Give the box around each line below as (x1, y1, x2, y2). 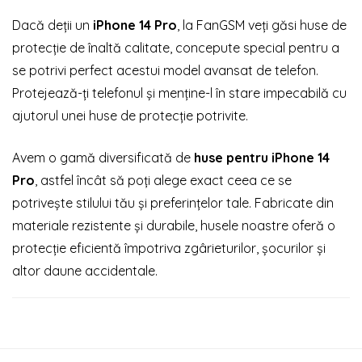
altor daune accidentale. (12, 263, 158, 279)
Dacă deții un (12, 17, 93, 33)
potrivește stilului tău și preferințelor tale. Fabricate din (12, 195, 334, 211)
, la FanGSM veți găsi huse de (177, 17, 347, 33)
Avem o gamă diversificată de (12, 149, 194, 166)
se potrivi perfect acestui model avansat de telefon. (12, 62, 318, 78)
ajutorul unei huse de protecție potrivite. (12, 107, 248, 124)
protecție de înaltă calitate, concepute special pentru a (12, 40, 339, 56)
